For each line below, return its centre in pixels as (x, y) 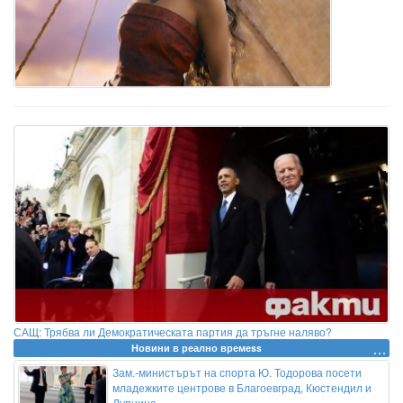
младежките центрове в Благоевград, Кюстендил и (242, 387)
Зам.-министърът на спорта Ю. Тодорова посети (237, 372)
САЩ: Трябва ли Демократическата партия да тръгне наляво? (173, 331)
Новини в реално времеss (196, 347)
